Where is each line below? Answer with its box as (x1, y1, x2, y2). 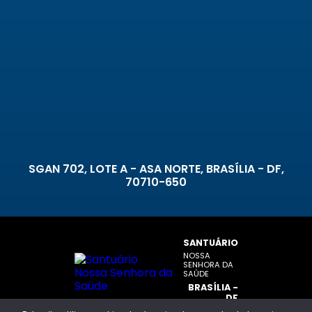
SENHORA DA (182, 259, 233, 270)
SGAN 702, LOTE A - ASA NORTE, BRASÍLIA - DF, (28, 161, 284, 177)
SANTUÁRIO (182, 237, 238, 249)
